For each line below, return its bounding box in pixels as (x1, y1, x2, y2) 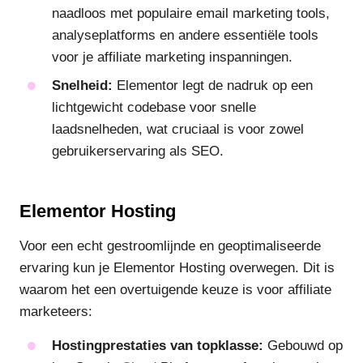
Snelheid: (52, 78, 113, 94)
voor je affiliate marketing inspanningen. (52, 49, 293, 66)
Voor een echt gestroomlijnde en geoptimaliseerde (19, 238, 321, 254)
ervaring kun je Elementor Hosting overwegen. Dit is (19, 260, 335, 276)
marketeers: (19, 304, 92, 320)
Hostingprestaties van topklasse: (52, 337, 263, 353)
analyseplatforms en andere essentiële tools (52, 28, 318, 44)
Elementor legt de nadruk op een (113, 78, 313, 94)
